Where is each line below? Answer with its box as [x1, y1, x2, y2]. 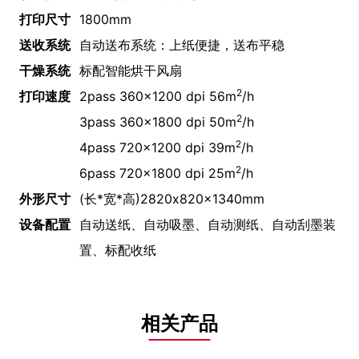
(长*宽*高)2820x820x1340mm [79, 190, 265, 207]
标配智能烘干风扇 [79, 62, 183, 79]
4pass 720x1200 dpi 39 [79, 139, 225, 155]
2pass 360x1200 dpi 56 [79, 87, 226, 104]
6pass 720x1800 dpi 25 [79, 164, 225, 181]
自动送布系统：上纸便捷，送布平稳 [79, 36, 285, 53]
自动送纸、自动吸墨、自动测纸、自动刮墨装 [79, 216, 337, 232]
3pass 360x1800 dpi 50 [79, 113, 226, 130]
